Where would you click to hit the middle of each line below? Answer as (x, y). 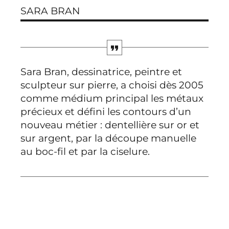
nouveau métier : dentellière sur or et (110, 125)
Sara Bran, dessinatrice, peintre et (101, 72)
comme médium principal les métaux (112, 99)
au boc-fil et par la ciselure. (85, 152)
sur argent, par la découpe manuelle (108, 139)
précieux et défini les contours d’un (106, 112)
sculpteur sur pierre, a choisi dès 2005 (112, 85)
